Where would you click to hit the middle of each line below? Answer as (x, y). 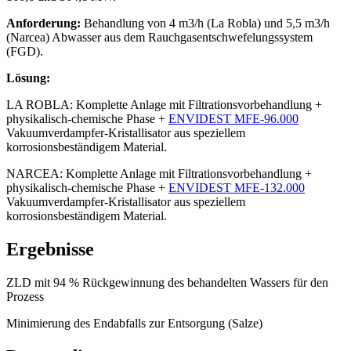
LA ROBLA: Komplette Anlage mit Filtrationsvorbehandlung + (164, 105)
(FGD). (25, 52)
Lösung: (28, 78)
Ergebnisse (50, 250)
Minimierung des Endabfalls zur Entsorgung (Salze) (134, 324)
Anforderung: (43, 24)
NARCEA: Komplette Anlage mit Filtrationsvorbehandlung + (159, 174)
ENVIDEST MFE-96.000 (233, 119)
